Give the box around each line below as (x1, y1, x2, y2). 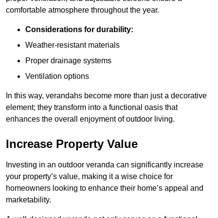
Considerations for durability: (25, 25, 133, 34)
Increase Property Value (6, 137, 138, 151)
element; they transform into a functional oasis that (6, 103, 178, 112)
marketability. (6, 196, 51, 204)
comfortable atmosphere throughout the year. (6, 6, 159, 15)
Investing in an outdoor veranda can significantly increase (6, 161, 203, 169)
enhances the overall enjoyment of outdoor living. (6, 115, 175, 124)
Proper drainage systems (25, 56, 111, 65)
